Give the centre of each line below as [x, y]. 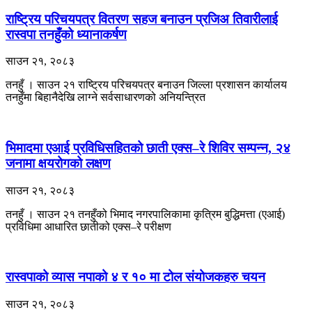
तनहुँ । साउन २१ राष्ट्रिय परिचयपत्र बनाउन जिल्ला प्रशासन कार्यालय [146, 85]
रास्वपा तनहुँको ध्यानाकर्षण [66, 34]
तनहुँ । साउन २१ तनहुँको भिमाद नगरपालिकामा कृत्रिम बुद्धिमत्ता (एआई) [145, 214]
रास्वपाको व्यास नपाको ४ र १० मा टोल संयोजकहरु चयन [135, 277]
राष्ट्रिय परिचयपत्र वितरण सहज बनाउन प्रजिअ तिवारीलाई [142, 19]
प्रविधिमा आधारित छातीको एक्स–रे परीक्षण [88, 226]
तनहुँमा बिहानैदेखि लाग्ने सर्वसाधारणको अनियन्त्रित [106, 97]
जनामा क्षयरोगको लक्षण [58, 163]
